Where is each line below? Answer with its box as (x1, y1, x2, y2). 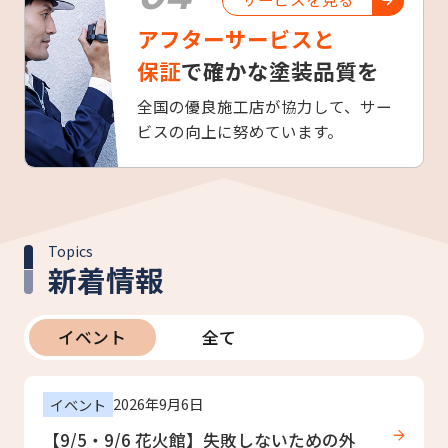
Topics (47, 240, 93, 262)
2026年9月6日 (113, 392, 204, 414)
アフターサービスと (137, 23, 336, 55)
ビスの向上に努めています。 (137, 120, 344, 143)
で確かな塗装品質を (181, 55, 380, 87)
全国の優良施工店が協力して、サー (137, 95, 393, 118)
